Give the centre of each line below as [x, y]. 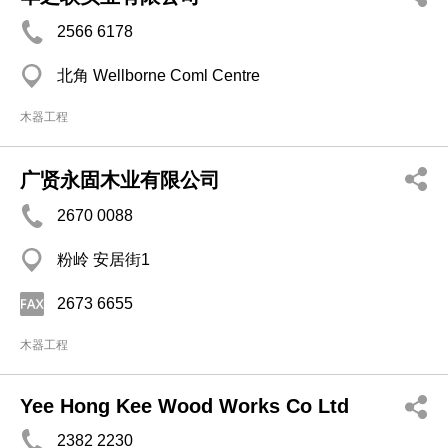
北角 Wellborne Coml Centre [158, 75]
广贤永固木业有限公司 [120, 180]
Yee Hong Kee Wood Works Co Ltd [184, 406]
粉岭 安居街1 [103, 259]
